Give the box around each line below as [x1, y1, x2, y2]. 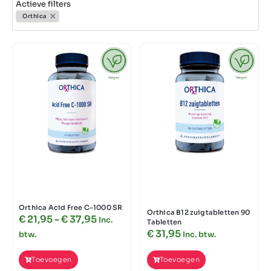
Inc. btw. [182, 230, 216, 240]
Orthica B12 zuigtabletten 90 [146, 208, 250, 217]
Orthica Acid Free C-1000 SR [19, 203, 123, 212]
